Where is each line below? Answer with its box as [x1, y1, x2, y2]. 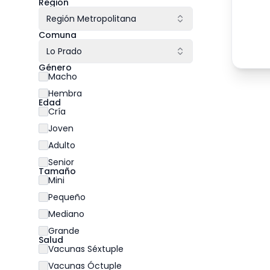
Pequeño [48, 191, 86, 203]
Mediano [48, 208, 84, 220]
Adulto [48, 139, 75, 151]
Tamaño [39, 165, 76, 177]
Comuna [39, 29, 77, 41]
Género [39, 61, 72, 74]
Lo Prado [46, 45, 82, 57]
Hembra [48, 87, 82, 99]
